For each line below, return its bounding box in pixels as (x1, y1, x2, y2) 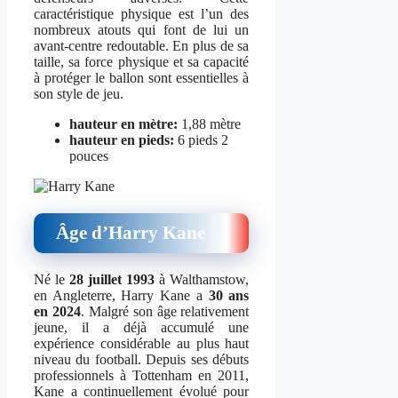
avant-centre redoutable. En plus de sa (34, 37, 250, 53)
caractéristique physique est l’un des (34, 5, 250, 21)
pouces (69, 147, 108, 163)
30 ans (208, 287, 250, 303)
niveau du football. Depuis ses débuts (34, 351, 250, 367)
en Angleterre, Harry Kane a (34, 287, 209, 303)
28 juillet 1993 (69, 271, 155, 287)
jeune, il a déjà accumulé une (34, 319, 250, 335)
